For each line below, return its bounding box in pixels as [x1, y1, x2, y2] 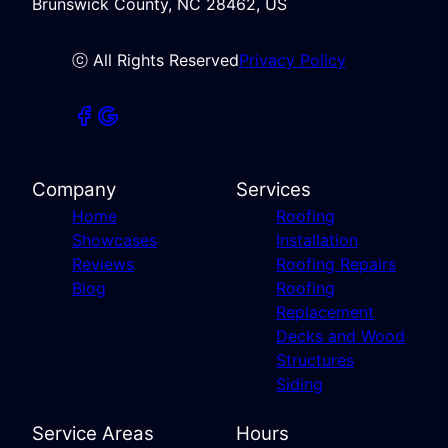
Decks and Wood [276, 325, 405, 346]
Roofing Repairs [276, 253, 396, 274]
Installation [276, 229, 358, 250]
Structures [276, 349, 354, 370]
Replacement [276, 301, 374, 322]
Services [236, 177, 311, 201]
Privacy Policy [239, 49, 346, 70]
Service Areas [32, 421, 154, 445]
